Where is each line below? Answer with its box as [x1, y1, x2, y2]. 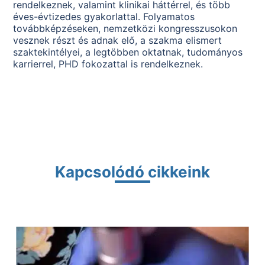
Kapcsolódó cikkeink [55, 163, 210, 182]
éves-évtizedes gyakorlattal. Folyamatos [13, 11, 195, 23]
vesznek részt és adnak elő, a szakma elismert [13, 34, 222, 47]
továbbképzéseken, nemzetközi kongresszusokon [13, 22, 238, 35]
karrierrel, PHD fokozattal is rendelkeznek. [13, 58, 203, 70]
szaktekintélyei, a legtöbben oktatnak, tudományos [13, 46, 243, 59]
